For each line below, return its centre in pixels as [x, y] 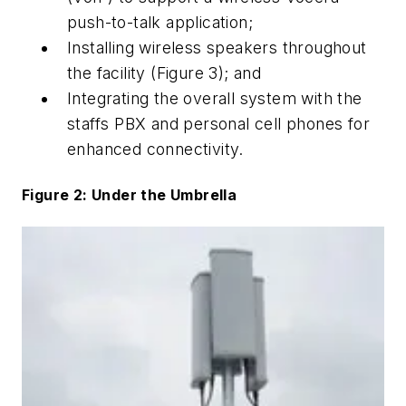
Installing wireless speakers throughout [217, 48]
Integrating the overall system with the [215, 99]
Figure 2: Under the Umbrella [130, 194]
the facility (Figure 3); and [167, 73]
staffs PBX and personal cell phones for [218, 124]
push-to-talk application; [165, 23]
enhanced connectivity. [155, 150]
